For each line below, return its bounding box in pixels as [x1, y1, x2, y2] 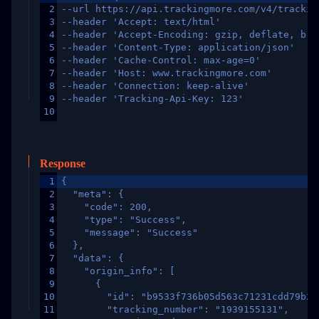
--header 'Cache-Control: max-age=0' [61, 55, 261, 66]
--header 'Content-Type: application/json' [61, 42, 295, 53]
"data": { [61, 253, 124, 263]
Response [40, 157, 85, 169]
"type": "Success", [61, 214, 187, 225]
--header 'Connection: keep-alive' [61, 80, 249, 91]
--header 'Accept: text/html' [61, 16, 221, 27]
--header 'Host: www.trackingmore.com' [61, 68, 272, 78]
